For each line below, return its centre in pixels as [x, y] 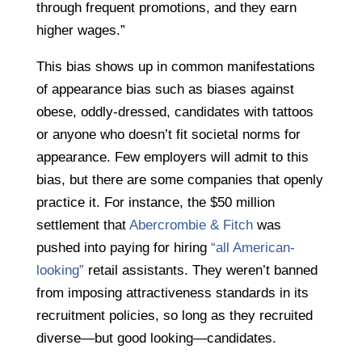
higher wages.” [80, 31]
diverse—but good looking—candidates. [156, 339]
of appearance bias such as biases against [165, 90]
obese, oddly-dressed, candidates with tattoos [175, 112]
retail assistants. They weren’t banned [200, 271]
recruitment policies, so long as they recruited [174, 316]
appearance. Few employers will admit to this [172, 158]
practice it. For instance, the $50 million [155, 203]
